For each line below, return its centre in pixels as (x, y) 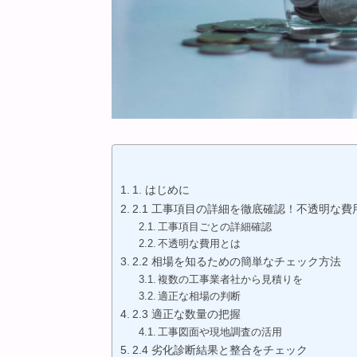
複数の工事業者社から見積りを (231, 279)
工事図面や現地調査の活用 (220, 332)
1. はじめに (161, 190)
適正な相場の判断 (200, 296)
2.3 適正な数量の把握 (186, 314)
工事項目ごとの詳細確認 (215, 227)
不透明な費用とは (200, 243)
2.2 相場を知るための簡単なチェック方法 (236, 261)
